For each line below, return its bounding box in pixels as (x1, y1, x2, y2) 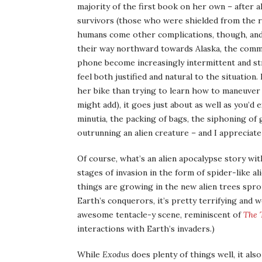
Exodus (102, 249, 129, 260)
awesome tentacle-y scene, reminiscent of (77, 209, 243, 220)
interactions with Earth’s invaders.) (77, 223, 215, 234)
